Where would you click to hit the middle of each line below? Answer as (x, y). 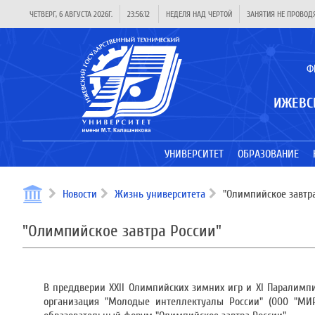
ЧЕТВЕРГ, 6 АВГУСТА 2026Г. (71, 14)
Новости (80, 194)
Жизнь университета (160, 194)
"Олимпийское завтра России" (122, 231)
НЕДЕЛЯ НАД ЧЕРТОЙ (199, 14)
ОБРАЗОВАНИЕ (268, 154)
